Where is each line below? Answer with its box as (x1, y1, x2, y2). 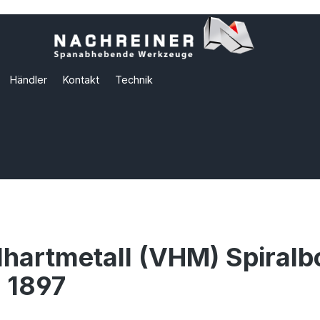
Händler (10, 74, 47, 86)
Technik (115, 74, 153, 86)
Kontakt (63, 74, 99, 86)
